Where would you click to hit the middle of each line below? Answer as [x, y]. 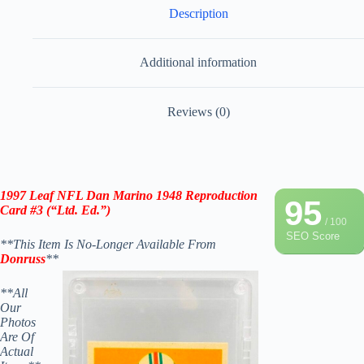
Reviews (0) [198, 111]
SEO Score [313, 236]
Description [198, 13]
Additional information [198, 63]
